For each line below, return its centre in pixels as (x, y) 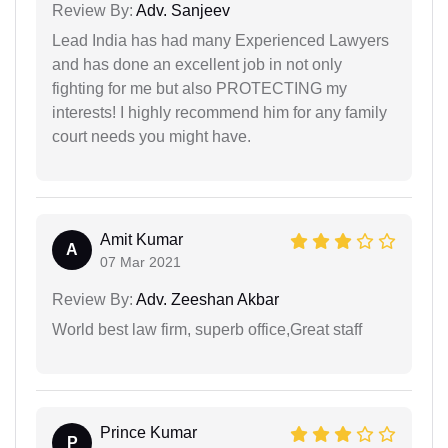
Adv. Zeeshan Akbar (206, 300)
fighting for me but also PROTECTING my (199, 89)
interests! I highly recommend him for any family (219, 113)
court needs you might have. (151, 137)
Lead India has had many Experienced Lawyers (220, 41)
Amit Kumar (141, 240)
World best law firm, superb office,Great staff (207, 330)
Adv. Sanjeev (181, 11)
